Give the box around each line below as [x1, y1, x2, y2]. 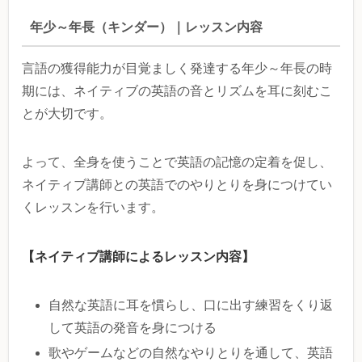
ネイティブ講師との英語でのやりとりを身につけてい [22, 177, 332, 192]
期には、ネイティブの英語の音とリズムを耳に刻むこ [22, 83, 332, 98]
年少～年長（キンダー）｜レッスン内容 [29, 20, 263, 35]
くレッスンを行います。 [22, 200, 164, 214]
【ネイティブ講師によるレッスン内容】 [22, 246, 255, 265]
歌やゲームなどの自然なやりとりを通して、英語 [48, 345, 334, 360]
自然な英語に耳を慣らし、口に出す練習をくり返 [48, 297, 334, 312]
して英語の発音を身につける [48, 320, 217, 335]
